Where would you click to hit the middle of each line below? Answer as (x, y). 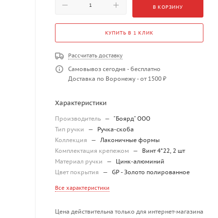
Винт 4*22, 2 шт (163, 151)
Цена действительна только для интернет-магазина (129, 212)
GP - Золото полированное (151, 172)
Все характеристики (82, 188)
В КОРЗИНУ (168, 7)
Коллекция (72, 140)
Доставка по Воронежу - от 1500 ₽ (117, 79)
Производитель (79, 119)
